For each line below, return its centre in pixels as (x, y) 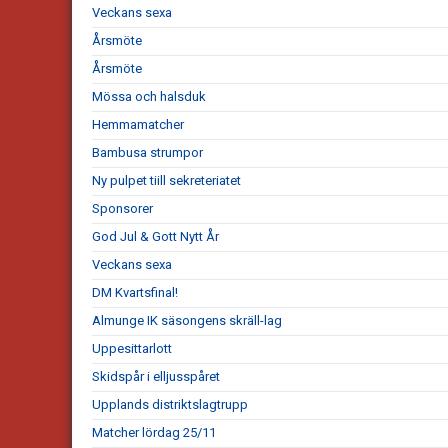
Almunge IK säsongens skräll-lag (187, 321)
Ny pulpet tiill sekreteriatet (166, 181)
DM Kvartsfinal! (135, 293)
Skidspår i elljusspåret (156, 377)
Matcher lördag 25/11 (154, 433)
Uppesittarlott (132, 349)
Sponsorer (122, 209)
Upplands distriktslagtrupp (170, 405)
